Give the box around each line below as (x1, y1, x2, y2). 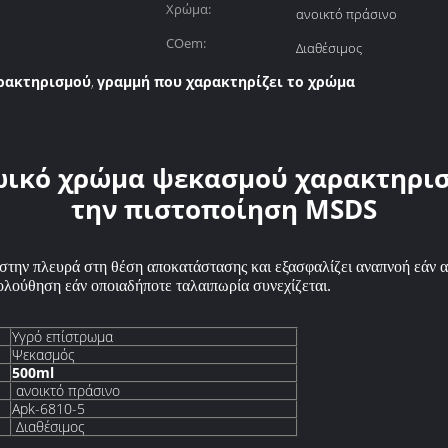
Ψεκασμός (12, 345, 75, 364)
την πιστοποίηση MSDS (71, 191, 377, 227)
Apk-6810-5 (12, 399, 85, 418)
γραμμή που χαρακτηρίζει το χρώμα (97, 72, 355, 91)
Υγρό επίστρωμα (12, 327, 113, 346)
